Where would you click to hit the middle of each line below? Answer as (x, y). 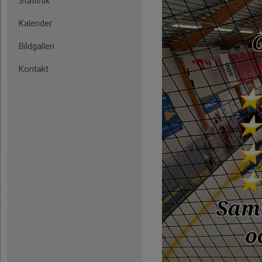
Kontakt (34, 69)
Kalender (35, 23)
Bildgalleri (37, 46)
